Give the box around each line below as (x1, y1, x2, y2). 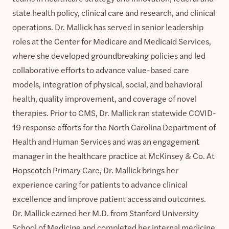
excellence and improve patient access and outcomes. (12, 192, 206, 204)
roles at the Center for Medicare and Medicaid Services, (12, 35, 211, 47)
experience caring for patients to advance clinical (12, 178, 188, 190)
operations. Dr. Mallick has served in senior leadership (12, 20, 203, 33)
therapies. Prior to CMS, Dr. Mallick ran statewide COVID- (12, 106, 216, 119)
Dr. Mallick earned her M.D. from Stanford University (12, 207, 199, 219)
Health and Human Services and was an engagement (12, 135, 199, 147)
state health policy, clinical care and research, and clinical (12, 6, 215, 18)
